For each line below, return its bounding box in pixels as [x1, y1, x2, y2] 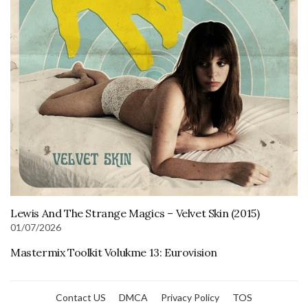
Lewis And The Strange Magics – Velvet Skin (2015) [10, 206, 260, 220]
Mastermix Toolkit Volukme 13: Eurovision [10, 245, 217, 259]
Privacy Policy [161, 291, 219, 303]
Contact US [56, 291, 106, 303]
